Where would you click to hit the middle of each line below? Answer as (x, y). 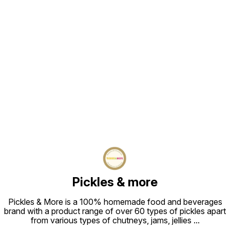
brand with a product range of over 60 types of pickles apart (115, 211)
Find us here (115, 63)
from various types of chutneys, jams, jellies (112, 220)
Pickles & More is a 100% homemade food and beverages (115, 202)
